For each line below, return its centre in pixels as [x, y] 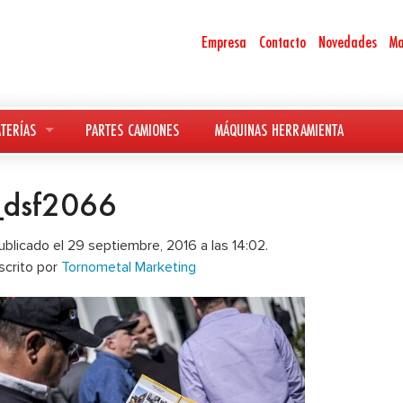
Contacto [282, 41]
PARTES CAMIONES [132, 130]
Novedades [348, 41]
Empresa [224, 41]
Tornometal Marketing [129, 268]
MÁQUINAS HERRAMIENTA [279, 130]
